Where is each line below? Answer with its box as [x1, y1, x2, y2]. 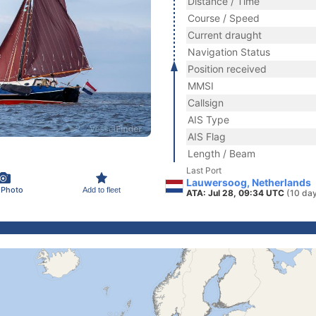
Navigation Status [188, 46, 270, 58]
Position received [188, 63, 267, 75]
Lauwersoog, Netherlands [186, 176, 311, 188]
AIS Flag [188, 130, 226, 142]
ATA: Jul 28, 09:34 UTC [186, 188, 286, 198]
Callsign [188, 97, 224, 109]
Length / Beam [188, 147, 255, 159]
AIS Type [188, 114, 229, 126]
